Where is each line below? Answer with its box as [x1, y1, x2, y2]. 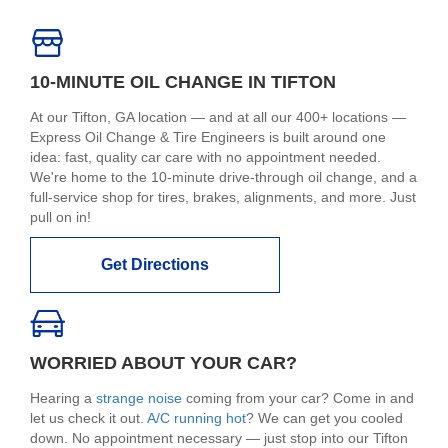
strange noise [96, 389, 182, 406]
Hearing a [30, 389, 96, 406]
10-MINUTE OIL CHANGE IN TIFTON [30, 72, 336, 93]
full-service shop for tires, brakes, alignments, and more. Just [30, 189, 416, 206]
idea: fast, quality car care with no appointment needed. [30, 149, 381, 166]
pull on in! [30, 209, 91, 226]
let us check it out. [30, 409, 147, 426]
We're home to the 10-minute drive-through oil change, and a [30, 169, 417, 186]
